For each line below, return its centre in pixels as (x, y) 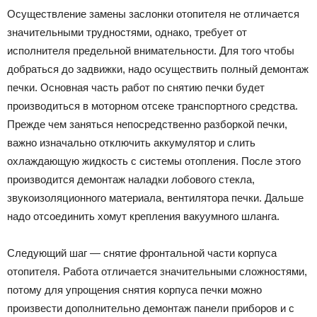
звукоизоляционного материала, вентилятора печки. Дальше (155, 197)
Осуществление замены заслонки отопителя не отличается (153, 13)
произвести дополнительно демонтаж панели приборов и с (151, 308)
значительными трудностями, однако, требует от (127, 32)
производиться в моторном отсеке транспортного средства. (152, 105)
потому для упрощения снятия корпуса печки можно (134, 289)
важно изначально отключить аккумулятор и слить (131, 142)
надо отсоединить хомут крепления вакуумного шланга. (143, 216)
